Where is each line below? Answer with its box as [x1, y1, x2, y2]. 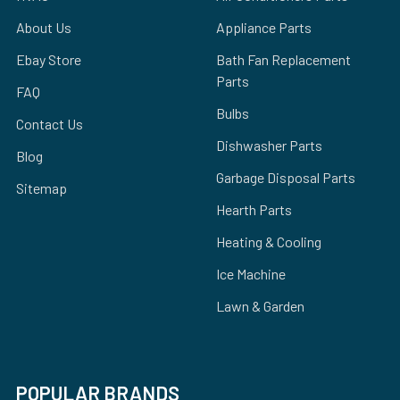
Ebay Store [16, 50, 81, 68]
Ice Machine [216, 264, 286, 282]
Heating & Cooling [216, 232, 321, 250]
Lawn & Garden [216, 296, 304, 314]
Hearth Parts [216, 200, 292, 218]
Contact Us [16, 114, 83, 132]
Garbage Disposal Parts [216, 168, 355, 186]
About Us [16, 18, 71, 36]
